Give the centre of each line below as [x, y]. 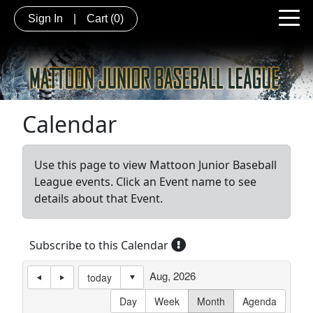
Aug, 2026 [173, 275]
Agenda [260, 301]
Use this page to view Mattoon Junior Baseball [155, 165]
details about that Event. [99, 198]
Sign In [45, 18]
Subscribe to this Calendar [100, 245]
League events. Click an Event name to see [145, 181]
